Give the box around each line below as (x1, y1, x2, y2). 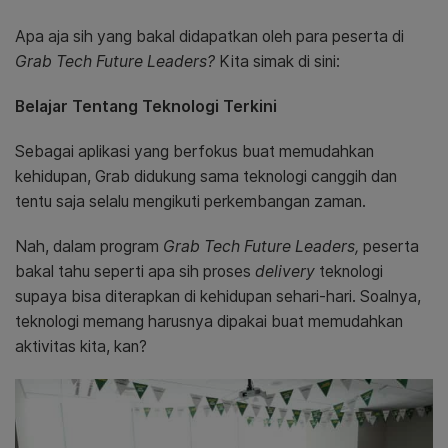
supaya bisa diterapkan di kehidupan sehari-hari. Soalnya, (15, 286, 421, 306)
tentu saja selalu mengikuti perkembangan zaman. (15, 191, 366, 211)
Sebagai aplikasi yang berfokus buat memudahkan (15, 141, 374, 161)
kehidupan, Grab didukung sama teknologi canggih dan (15, 166, 397, 186)
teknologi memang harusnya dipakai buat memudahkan (15, 311, 403, 331)
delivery (255, 261, 319, 281)
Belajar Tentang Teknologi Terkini (15, 96, 277, 116)
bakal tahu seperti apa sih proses (15, 261, 255, 281)
